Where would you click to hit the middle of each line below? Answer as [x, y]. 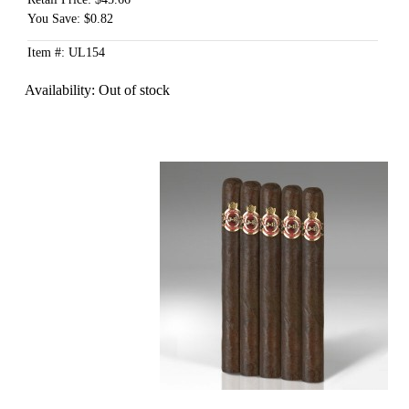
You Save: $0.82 [70, 19]
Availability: [61, 90]
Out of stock [134, 90]
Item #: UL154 [66, 53]
